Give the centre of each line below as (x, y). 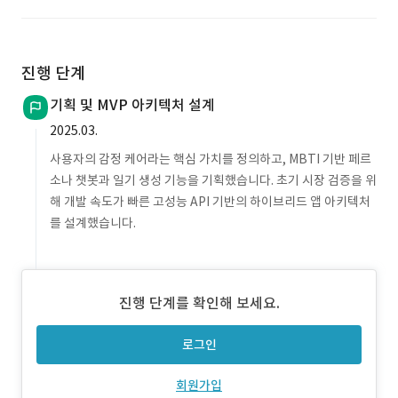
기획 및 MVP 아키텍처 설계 (132, 105)
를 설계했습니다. (93, 223)
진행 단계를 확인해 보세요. (199, 303)
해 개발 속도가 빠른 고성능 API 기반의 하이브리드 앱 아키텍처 (210, 202)
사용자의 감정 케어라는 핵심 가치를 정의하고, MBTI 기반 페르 (211, 159)
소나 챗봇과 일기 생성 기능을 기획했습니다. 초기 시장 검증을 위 (213, 180)
